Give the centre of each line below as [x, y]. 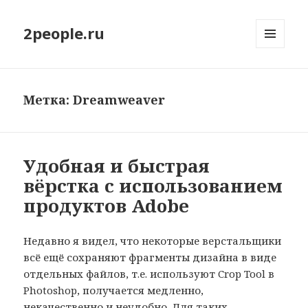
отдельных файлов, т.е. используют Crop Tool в [149, 274]
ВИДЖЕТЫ [279, 77]
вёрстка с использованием [153, 186]
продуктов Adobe [107, 206]
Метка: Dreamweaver [95, 100]
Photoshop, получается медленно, [114, 290]
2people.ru [64, 33]
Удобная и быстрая [117, 166]
